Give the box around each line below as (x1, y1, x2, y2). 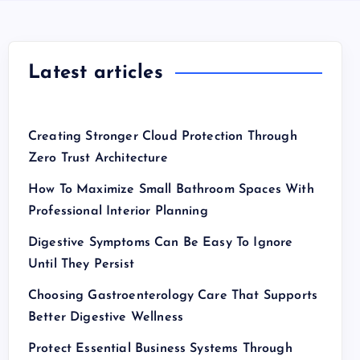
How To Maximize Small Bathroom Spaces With (28, 183, 314, 196)
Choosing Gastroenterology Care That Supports (28, 289, 318, 302)
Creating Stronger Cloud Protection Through (28, 130, 297, 143)
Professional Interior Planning (28, 205, 208, 218)
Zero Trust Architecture (28, 152, 168, 165)
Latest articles (28, 63, 163, 83)
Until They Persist (28, 258, 134, 271)
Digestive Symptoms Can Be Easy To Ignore (28, 236, 293, 249)
